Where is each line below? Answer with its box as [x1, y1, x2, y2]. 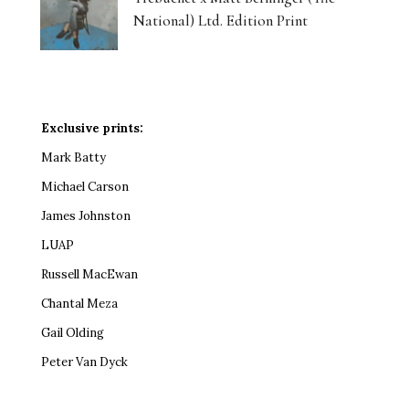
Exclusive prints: [41, 120, 143, 136]
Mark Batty [41, 149, 106, 165]
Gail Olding [41, 324, 104, 341]
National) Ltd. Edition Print [133, 10, 308, 30]
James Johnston [41, 207, 131, 224]
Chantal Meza [41, 295, 118, 311]
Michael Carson [41, 178, 129, 194]
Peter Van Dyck [41, 353, 128, 370]
